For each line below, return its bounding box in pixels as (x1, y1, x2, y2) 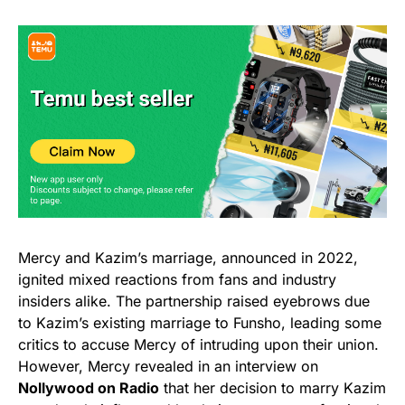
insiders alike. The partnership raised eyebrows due (18, 292, 370, 311)
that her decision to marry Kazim (159, 379, 386, 398)
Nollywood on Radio (18, 379, 159, 398)
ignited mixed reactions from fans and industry (18, 270, 336, 289)
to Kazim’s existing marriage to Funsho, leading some (18, 314, 381, 333)
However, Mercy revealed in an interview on (18, 357, 318, 376)
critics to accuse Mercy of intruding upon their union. (18, 335, 379, 354)
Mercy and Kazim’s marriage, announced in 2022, (18, 249, 358, 268)
